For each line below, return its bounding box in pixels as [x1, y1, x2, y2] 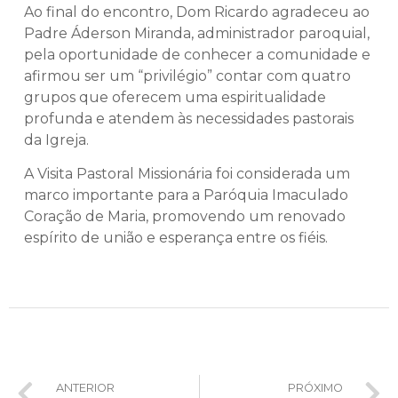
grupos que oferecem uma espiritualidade [24, 88, 326, 106]
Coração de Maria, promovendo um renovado [24, 207, 346, 225]
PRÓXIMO [287, 381, 343, 395]
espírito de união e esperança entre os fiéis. [24, 228, 328, 246]
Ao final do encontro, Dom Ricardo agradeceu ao [24, 3, 370, 20]
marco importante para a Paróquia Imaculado [24, 186, 348, 203]
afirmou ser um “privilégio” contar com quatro [24, 67, 351, 84]
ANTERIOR [55, 381, 115, 395]
